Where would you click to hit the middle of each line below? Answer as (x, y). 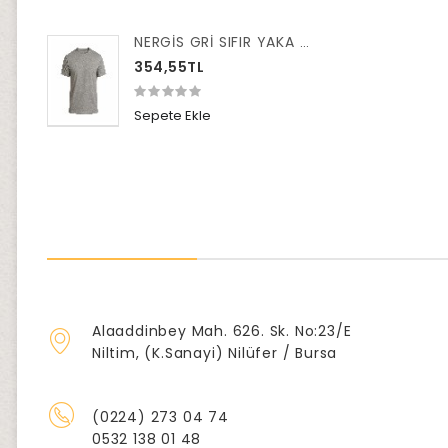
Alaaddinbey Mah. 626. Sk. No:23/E (222, 331)
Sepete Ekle (172, 115)
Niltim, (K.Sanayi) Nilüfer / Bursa (215, 353)
